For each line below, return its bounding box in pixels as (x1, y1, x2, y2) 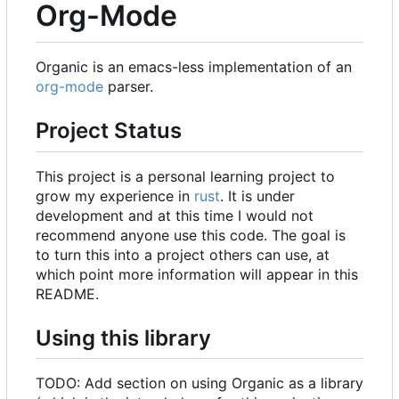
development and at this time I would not (36, 206, 313, 224)
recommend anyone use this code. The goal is (36, 225, 346, 244)
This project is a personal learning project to (36, 167, 335, 185)
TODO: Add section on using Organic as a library (36, 373, 363, 392)
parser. (103, 77, 153, 96)
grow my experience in (36, 186, 194, 205)
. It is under (220, 186, 295, 205)
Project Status (36, 118, 182, 144)
